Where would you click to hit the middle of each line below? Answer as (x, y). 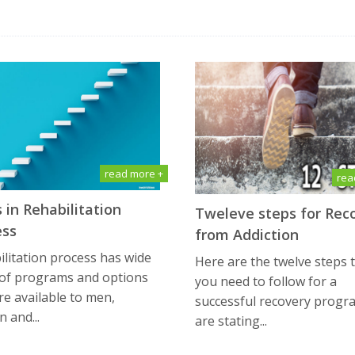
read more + (134, 173)
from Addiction (247, 235)
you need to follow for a (266, 282)
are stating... (231, 321)
